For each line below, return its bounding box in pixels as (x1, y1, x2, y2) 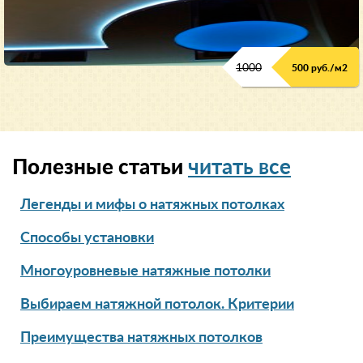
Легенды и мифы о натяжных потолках (20, 198, 284, 213)
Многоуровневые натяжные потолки (20, 264, 271, 280)
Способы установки (20, 231, 154, 246)
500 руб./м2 (292, 63, 348, 74)
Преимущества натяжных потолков (20, 331, 263, 346)
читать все (188, 157, 291, 179)
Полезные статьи (12, 157, 188, 179)
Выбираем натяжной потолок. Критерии (20, 297, 294, 313)
